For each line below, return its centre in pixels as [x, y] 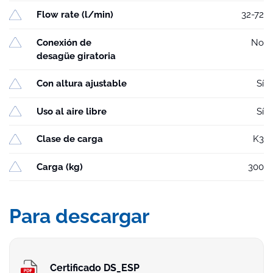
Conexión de [64, 42]
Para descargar [79, 216]
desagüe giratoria [76, 56]
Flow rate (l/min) [75, 15]
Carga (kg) [60, 167]
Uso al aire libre [72, 111]
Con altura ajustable [82, 84]
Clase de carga [70, 139]
